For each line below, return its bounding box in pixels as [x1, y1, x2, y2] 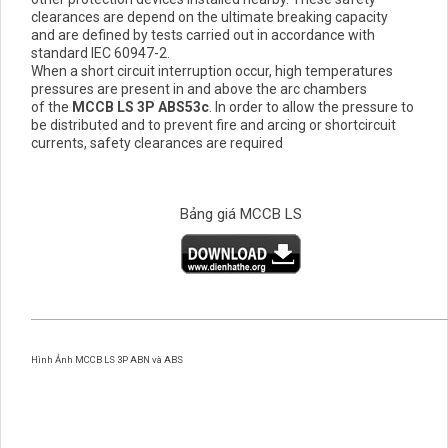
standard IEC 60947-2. [31, 44, 170, 61]
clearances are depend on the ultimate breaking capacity [31, 8, 388, 25]
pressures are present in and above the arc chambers [31, 80, 367, 97]
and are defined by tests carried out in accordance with [31, 26, 375, 43]
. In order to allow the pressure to [209, 98, 414, 115]
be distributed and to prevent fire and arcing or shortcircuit [31, 116, 396, 133]
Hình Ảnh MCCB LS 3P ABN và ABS [31, 353, 183, 365]
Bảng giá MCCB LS [180, 204, 302, 223]
